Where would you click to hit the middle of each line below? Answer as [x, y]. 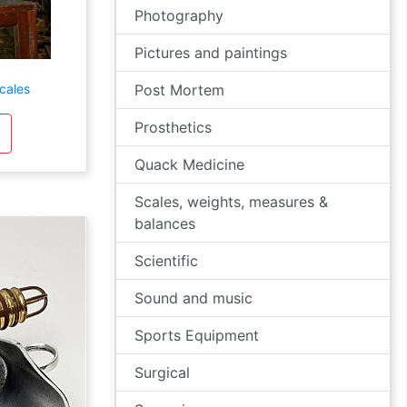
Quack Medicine [189, 164]
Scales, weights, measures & [231, 202]
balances [165, 223]
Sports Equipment [197, 335]
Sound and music [194, 298]
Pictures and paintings [211, 53]
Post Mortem [179, 90]
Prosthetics [173, 127]
